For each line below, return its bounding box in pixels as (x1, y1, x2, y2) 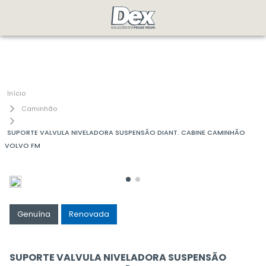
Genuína (17, 208, 50, 220)
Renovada (69, 208, 109, 220)
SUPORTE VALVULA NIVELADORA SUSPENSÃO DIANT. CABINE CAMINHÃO (7, 128, 245, 137)
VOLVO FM (5, 141, 40, 150)
